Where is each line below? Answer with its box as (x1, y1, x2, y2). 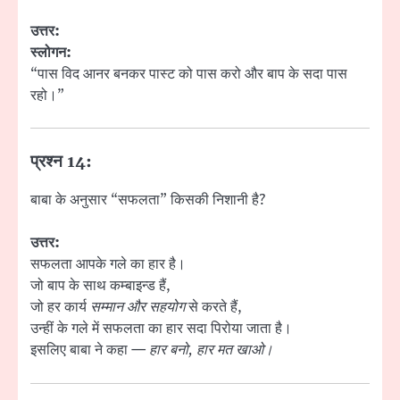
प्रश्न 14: (30, 152, 92, 173)
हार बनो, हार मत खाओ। (149, 340, 273, 361)
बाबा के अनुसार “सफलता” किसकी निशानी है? (30, 190, 265, 211)
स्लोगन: (30, 43, 71, 63)
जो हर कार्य (30, 297, 90, 318)
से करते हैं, (185, 297, 242, 318)
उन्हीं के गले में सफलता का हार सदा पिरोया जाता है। (30, 319, 292, 339)
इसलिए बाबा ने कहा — (30, 340, 149, 361)
